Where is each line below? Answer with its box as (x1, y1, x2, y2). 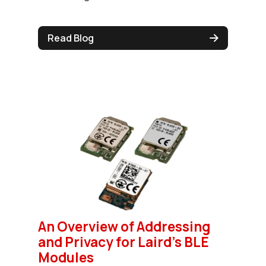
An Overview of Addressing (38, 217, 210, 236)
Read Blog (47, 31, 94, 45)
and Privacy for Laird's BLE (38, 233, 209, 252)
